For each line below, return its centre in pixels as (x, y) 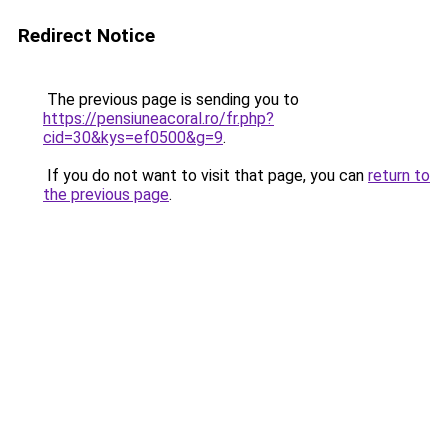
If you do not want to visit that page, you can (205, 175)
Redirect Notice (86, 35)
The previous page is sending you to (171, 99)
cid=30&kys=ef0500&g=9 (133, 137)
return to (399, 175)
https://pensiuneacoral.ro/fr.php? (158, 118)
